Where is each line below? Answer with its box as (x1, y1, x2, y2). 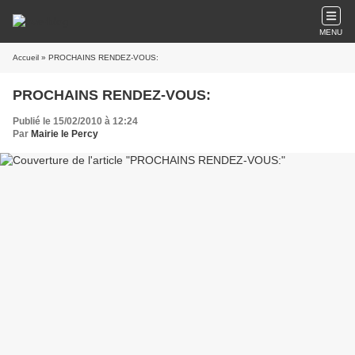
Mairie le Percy (31, 128, 98, 139)
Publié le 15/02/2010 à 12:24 (13, 116, 138, 127)
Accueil (13, 53, 39, 62)
